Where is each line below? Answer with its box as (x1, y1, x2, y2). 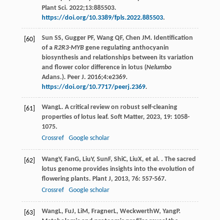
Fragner (91, 208, 113, 216)
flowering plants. (41, 175, 92, 183)
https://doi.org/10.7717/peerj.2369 (41, 83, 145, 91)
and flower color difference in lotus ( (41, 64, 146, 72)
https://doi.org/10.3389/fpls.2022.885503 (41, 14, 163, 22)
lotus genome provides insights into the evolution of (41, 165, 194, 173)
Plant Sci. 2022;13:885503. (41, 4, 116, 12)
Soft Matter (110, 113, 143, 121)
